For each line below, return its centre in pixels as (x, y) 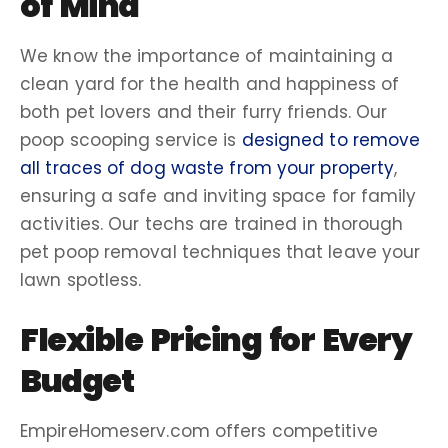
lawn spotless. (81, 279)
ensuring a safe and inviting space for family (218, 195)
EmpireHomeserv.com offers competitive (199, 430)
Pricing (205, 339)
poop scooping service (119, 139)
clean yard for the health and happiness (198, 83)
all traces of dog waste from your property (207, 167)
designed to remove (331, 139)
